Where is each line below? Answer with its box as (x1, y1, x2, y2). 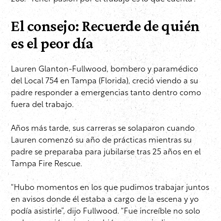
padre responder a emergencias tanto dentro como (11, 89, 201, 98)
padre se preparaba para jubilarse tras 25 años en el (11, 148, 201, 157)
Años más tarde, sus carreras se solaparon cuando (11, 125, 195, 133)
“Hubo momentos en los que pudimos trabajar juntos (11, 184, 209, 192)
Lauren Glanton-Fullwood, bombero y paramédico (11, 66, 198, 74)
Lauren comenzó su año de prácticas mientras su (11, 137, 192, 145)
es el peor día (11, 34, 93, 52)
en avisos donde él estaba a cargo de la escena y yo (11, 196, 199, 204)
